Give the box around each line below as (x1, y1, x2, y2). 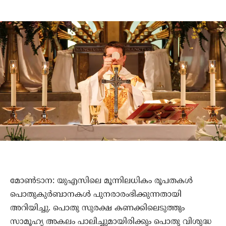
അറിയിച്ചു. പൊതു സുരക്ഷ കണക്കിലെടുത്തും (10, 203, 185, 214)
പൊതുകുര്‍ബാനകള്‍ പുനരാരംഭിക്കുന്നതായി (10, 190, 182, 200)
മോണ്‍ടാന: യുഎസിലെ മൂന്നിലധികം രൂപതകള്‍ (10, 176, 193, 187)
